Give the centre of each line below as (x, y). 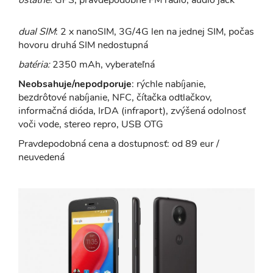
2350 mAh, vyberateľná (102, 64)
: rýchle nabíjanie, (169, 84)
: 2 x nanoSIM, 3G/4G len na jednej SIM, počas (155, 31)
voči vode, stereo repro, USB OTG (91, 124)
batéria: (34, 64)
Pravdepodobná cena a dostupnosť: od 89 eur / (119, 144)
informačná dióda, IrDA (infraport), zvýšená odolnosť (132, 111)
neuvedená (41, 157)
